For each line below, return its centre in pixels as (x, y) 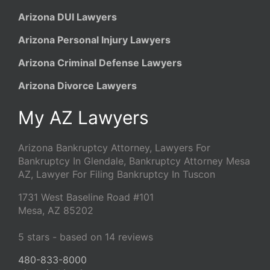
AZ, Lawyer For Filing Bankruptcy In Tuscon (117, 174)
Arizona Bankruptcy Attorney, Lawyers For (114, 148)
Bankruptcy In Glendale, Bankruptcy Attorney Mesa (134, 161)
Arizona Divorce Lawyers (77, 86)
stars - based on (64, 237)
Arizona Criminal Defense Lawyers (100, 63)
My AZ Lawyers (83, 118)
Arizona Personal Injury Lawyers (94, 40)
